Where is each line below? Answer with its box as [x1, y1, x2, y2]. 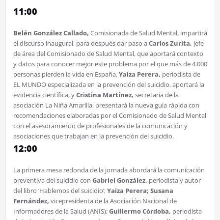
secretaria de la [133, 90, 179, 100]
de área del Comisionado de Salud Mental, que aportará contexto [13, 49, 203, 58]
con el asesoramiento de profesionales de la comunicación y [13, 121, 188, 131]
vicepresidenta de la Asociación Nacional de [50, 196, 177, 206]
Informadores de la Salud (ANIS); [13, 207, 109, 216]
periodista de [162, 70, 200, 79]
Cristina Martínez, [76, 90, 134, 100]
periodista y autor [148, 176, 201, 185]
